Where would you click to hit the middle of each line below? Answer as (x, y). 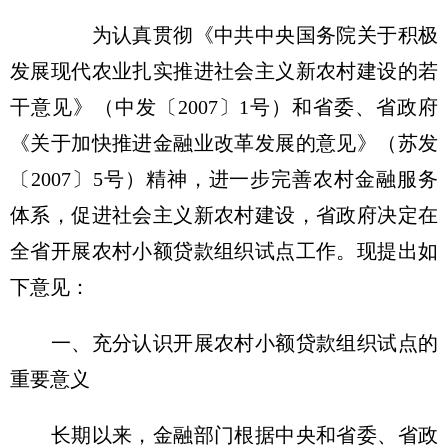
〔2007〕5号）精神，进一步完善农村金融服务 (224, 179)
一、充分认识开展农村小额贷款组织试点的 (224, 343)
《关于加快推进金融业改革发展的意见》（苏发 (224, 143)
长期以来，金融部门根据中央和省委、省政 (224, 435)
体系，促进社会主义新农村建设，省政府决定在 (224, 215)
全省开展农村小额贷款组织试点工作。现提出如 (224, 251)
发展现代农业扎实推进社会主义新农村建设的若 (224, 71)
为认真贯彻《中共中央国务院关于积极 (224, 35)
